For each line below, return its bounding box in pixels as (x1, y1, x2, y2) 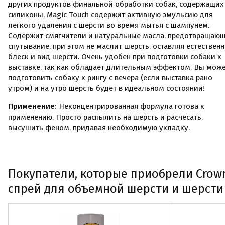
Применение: (8, 102, 59, 111)
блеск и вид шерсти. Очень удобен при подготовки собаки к (8, 52, 221, 61)
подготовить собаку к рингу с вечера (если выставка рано (8, 73, 212, 82)
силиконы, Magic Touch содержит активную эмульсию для (8, 10, 213, 19)
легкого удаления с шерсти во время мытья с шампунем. (8, 21, 209, 30)
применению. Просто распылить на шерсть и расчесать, (8, 113, 203, 122)
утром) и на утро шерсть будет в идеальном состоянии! (8, 84, 205, 93)
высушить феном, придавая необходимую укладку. (8, 123, 190, 132)
